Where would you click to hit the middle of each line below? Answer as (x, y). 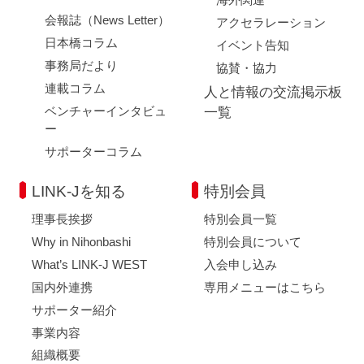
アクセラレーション (271, 22)
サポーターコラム (93, 151)
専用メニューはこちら (264, 287)
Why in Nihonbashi (82, 241)
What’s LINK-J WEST (90, 264)
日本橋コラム (81, 42)
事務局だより (81, 65)
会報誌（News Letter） (107, 19)
